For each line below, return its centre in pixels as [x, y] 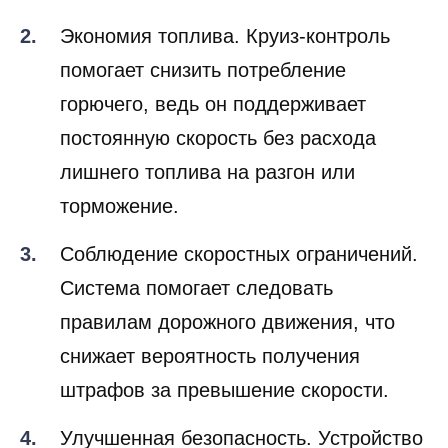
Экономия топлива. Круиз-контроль [225, 35]
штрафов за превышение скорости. [224, 389]
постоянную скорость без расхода [218, 137]
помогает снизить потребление [203, 69]
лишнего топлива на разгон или [207, 171]
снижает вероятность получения [210, 355]
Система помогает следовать [196, 287]
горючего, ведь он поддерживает [213, 103]
